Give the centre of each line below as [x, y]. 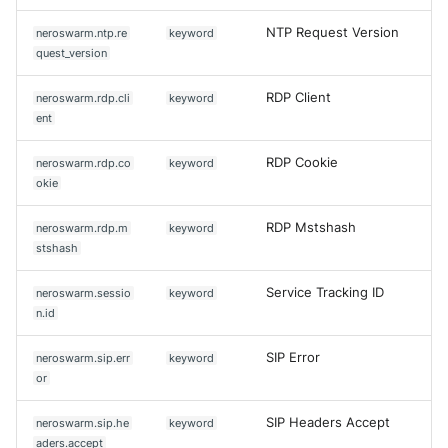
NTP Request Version [332, 32]
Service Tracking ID [325, 292]
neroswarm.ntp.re [82, 32]
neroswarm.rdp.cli [83, 97]
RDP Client [298, 97]
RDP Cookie [302, 162]
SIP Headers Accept [328, 422]
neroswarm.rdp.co [84, 162]
